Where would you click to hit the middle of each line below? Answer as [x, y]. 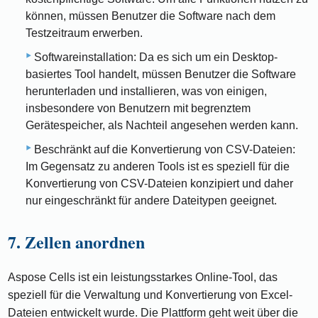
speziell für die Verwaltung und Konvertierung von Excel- [150, 295]
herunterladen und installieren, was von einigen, [146, 92]
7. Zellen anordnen [77, 242]
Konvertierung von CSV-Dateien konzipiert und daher [159, 184]
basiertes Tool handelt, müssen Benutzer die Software [161, 75]
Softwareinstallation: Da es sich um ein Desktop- [156, 57]
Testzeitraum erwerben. [84, 33]
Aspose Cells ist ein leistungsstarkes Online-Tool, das [143, 278]
